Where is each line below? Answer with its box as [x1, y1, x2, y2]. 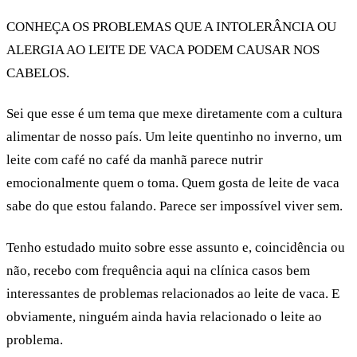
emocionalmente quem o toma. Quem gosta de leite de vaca [6, 175, 339, 191]
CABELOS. [6, 65, 69, 80]
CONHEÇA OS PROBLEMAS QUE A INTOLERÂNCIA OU [6, 18, 336, 34]
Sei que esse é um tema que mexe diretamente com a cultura [6, 106, 343, 122]
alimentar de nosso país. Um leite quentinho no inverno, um [6, 129, 342, 145]
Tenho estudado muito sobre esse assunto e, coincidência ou [6, 239, 345, 255]
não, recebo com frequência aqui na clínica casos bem [6, 262, 310, 278]
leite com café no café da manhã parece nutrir [6, 152, 263, 168]
